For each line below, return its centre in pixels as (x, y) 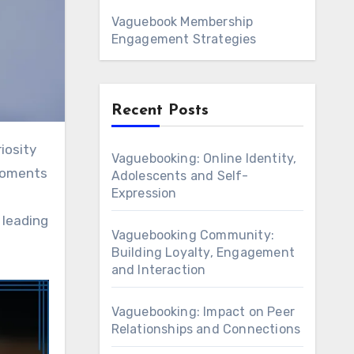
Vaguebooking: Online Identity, (204, 158)
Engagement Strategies (184, 39)
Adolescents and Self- (180, 176)
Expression (144, 193)
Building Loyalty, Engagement (203, 252)
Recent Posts (160, 111)
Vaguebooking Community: (193, 235)
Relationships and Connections (206, 329)
